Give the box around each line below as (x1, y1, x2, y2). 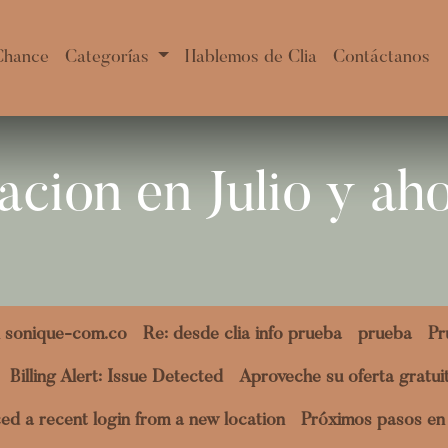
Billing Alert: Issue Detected (10, 369, 223, 387)
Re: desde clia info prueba (143, 326, 342, 344)
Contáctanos (332, 48, 430, 67)
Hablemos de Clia (184, 48, 317, 67)
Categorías (64, 48, 149, 67)
